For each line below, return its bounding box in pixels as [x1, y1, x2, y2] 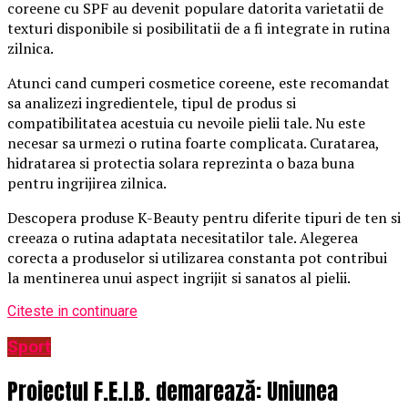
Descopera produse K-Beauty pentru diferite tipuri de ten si [7, 208, 401, 229]
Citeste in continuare [7, 302, 138, 321]
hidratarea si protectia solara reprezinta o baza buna [7, 153, 354, 174]
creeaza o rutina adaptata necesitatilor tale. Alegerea [7, 228, 358, 249]
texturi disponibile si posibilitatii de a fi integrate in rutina [7, 18, 390, 39]
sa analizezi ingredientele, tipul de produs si [7, 93, 296, 114]
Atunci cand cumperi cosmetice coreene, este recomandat [7, 73, 390, 94]
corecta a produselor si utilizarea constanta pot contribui [7, 248, 387, 269]
